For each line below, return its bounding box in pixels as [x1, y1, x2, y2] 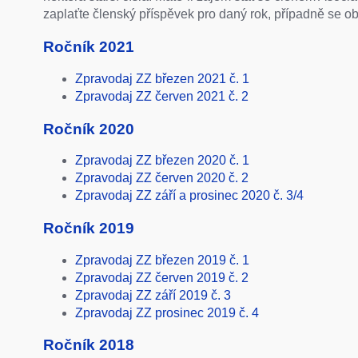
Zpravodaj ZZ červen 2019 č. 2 [74, 270, 249, 284]
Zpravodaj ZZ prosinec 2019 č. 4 [74, 305, 259, 320]
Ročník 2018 [42, 336, 134, 354]
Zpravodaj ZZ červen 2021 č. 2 [74, 89, 249, 103]
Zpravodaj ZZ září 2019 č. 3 [74, 288, 231, 302]
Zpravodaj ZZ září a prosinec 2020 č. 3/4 [74, 189, 304, 203]
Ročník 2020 [42, 120, 134, 137]
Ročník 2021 [42, 38, 134, 56]
